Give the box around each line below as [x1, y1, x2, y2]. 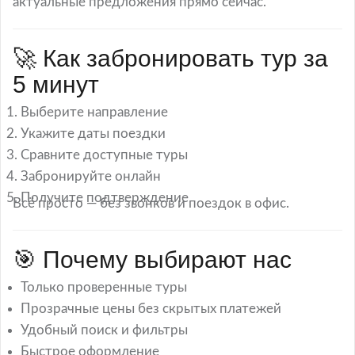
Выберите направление [21, 105, 168, 119]
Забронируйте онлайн [21, 170, 161, 183]
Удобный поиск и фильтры [21, 323, 188, 337]
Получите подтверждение [21, 191, 189, 204]
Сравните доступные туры [21, 148, 188, 162]
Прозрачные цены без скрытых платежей [21, 302, 281, 315]
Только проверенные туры [21, 281, 187, 294]
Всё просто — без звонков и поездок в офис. [13, 197, 289, 210]
